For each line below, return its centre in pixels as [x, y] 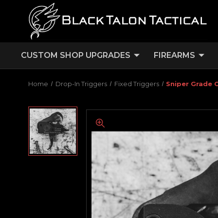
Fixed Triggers [136, 83]
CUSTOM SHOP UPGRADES [75, 55]
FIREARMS [174, 55]
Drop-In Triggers [81, 83]
